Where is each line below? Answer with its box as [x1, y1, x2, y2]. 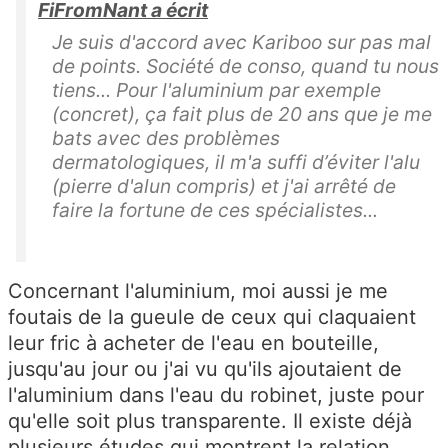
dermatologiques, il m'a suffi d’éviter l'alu [52, 149, 420, 174]
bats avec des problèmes [52, 125, 280, 150]
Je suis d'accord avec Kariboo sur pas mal [52, 29, 431, 54]
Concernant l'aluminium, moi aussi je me [8, 278, 388, 303]
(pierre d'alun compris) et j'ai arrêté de [52, 173, 396, 198]
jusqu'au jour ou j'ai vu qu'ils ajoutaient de [8, 356, 402, 381]
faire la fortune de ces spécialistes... [52, 197, 383, 222]
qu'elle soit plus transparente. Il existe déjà [8, 408, 412, 433]
